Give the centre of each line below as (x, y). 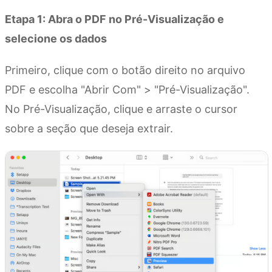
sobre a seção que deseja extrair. (89, 129)
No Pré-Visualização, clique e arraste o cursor (121, 109)
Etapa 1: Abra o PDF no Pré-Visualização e (114, 19)
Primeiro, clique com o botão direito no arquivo (125, 70)
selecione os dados (56, 39)
